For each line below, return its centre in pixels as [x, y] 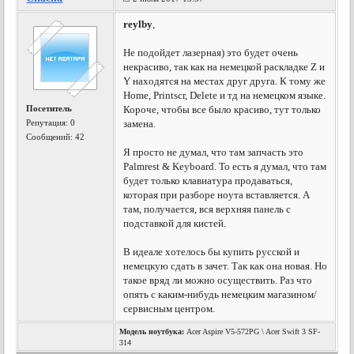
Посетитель [49, 108]
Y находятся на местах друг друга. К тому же [225, 81]
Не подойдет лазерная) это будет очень [211, 53]
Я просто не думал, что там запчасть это [214, 152]
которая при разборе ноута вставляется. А [217, 195]
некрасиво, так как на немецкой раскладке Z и [224, 67]
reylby [138, 24]
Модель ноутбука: [152, 331]
